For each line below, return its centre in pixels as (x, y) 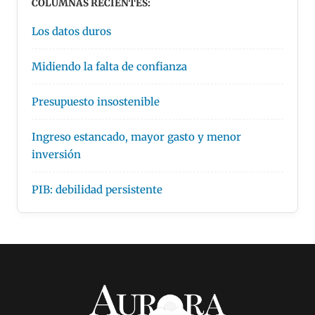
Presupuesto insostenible (96, 101)
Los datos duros (71, 31)
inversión (56, 154)
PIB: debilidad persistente (97, 189)
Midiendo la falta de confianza (109, 66)
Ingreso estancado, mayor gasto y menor (136, 136)
